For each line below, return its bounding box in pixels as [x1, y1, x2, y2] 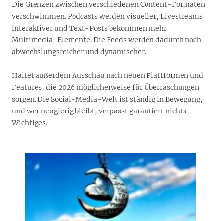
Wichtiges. [12, 118, 47, 128]
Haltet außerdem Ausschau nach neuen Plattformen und [12, 71, 203, 80]
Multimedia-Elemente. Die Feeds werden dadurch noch [12, 36, 201, 45]
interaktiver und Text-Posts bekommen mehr [12, 24, 167, 33]
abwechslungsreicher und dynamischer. [12, 47, 146, 57]
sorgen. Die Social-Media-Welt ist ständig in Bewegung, [12, 95, 203, 104]
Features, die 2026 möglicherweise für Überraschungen [12, 83, 199, 92]
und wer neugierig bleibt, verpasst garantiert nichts [12, 107, 186, 116]
